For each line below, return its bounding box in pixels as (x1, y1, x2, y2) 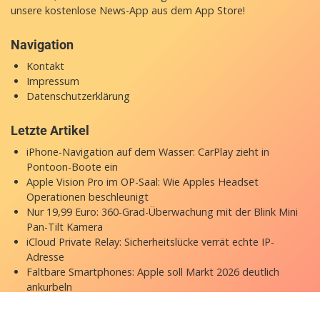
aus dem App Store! (149, 4, 245, 18)
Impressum (26, 74, 79, 89)
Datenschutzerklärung (26, 89, 130, 104)
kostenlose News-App (45, 4, 149, 18)
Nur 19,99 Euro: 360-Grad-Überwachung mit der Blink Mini (26, 205, 298, 219)
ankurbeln (26, 280, 72, 294)
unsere (11, 4, 45, 18)
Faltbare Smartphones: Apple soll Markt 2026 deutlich (26, 265, 279, 279)
